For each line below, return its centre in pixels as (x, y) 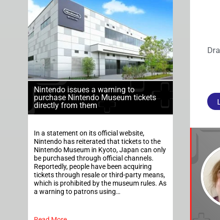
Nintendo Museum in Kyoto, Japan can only (100, 150)
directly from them (66, 106)
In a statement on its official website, (89, 134)
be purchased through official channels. (94, 159)
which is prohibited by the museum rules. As (100, 184)
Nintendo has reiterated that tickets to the (97, 142)
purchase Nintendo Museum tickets (95, 98)
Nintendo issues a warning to (84, 90)
